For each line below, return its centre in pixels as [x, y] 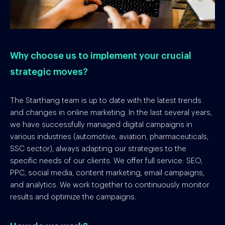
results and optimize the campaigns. [73, 197]
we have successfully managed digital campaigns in [101, 125]
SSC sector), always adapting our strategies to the [98, 149]
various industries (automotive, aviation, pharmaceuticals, [109, 137]
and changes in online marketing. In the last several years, [111, 113]
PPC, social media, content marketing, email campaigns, [107, 173]
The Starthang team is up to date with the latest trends [106, 100]
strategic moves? [49, 72]
